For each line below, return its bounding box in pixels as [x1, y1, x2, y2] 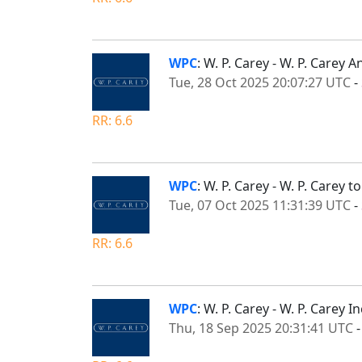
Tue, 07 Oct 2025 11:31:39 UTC [169, 196, 351, 214]
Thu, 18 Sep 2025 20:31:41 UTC [169, 318, 353, 337]
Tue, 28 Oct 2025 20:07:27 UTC [169, 73, 351, 91]
